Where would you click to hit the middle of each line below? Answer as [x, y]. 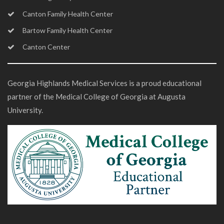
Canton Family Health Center [68, 13]
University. [25, 110]
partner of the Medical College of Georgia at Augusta [96, 96]
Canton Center [46, 46]
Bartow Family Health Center [67, 30]
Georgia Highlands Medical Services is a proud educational [104, 83]
